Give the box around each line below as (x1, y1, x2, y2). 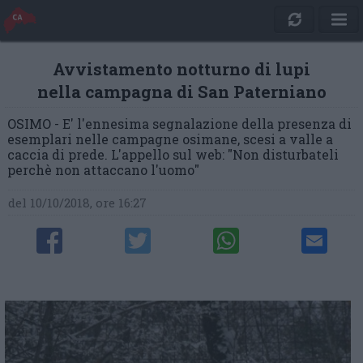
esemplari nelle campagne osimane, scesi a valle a (7, 130, 333, 147)
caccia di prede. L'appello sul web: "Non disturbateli (7, 146, 339, 163)
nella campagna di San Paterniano (36, 80, 327, 103)
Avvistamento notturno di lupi (53, 58, 310, 80)
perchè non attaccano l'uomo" (7, 161, 199, 178)
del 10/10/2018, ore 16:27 (8, 194, 147, 211)
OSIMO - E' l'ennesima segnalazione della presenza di (7, 115, 352, 132)
